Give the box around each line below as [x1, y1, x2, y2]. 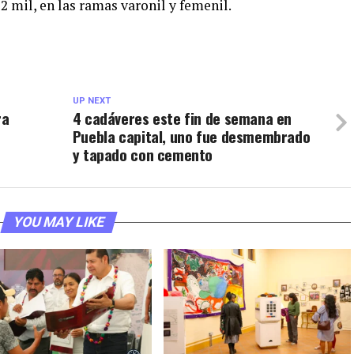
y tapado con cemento [72, 143, 213, 166]
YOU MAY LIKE [10, 214, 107, 230]
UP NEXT [72, 96, 111, 106]
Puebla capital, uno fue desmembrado [72, 125, 311, 148]
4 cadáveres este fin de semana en [72, 107, 292, 130]
